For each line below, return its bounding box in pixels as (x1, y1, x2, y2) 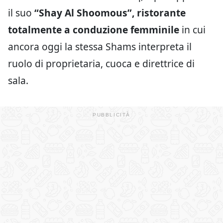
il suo (8, 6, 34, 20)
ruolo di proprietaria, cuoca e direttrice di (8, 57, 195, 71)
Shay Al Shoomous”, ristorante (39, 6, 186, 20)
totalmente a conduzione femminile (8, 23, 179, 37)
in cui (179, 23, 206, 37)
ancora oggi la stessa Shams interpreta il (8, 40, 192, 54)
